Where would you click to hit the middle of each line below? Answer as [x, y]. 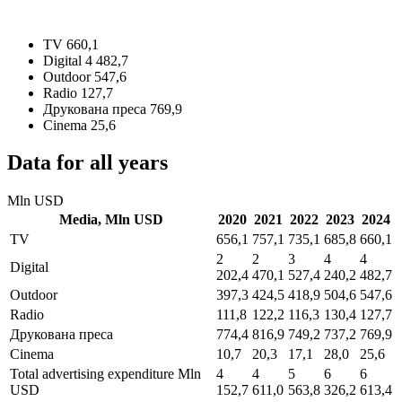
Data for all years [87, 163]
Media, [82, 220]
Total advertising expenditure [94, 374]
